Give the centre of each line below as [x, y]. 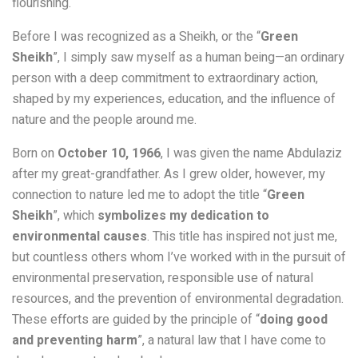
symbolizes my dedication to [183, 216]
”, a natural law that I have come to [232, 341]
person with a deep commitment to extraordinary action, [165, 79]
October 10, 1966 [109, 154]
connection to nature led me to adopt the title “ [139, 195]
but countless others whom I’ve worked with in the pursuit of [179, 258]
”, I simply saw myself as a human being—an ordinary [199, 58]
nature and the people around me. [104, 120]
